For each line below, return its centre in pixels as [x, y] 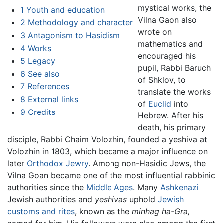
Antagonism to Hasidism [74, 35]
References [48, 86]
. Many [147, 187]
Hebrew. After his [170, 115]
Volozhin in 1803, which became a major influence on [108, 151]
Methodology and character [80, 23]
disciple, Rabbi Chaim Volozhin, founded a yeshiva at [107, 139]
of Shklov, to [162, 79]
